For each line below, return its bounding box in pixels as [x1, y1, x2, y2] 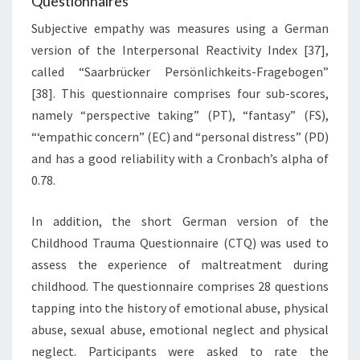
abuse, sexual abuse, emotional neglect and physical [31, 321, 329, 337]
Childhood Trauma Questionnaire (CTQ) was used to [31, 234, 329, 251]
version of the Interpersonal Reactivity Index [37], [31, 41, 329, 58]
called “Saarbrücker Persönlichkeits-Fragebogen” [31, 63, 329, 80]
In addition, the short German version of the [31, 212, 329, 229]
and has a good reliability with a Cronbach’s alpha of [31, 149, 329, 166]
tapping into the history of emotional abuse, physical [31, 299, 329, 316]
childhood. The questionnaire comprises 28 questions [31, 277, 329, 294]
